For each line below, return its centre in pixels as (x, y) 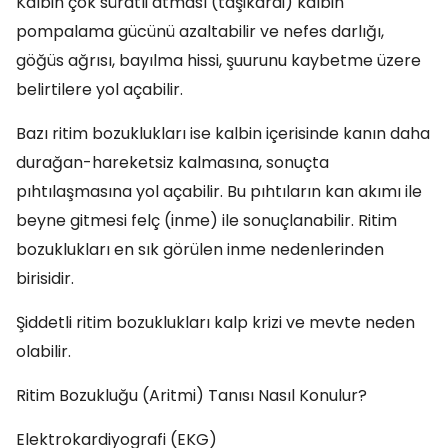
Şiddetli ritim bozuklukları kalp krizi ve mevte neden (215, 322)
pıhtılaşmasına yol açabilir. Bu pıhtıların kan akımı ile (219, 191)
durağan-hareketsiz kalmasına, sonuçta (172, 162)
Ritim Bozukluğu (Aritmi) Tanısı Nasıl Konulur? (191, 395)
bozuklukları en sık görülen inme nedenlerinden (200, 249)
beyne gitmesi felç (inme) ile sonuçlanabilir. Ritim (206, 220)
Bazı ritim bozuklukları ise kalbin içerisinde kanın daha (223, 133)
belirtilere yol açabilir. (99, 89)
